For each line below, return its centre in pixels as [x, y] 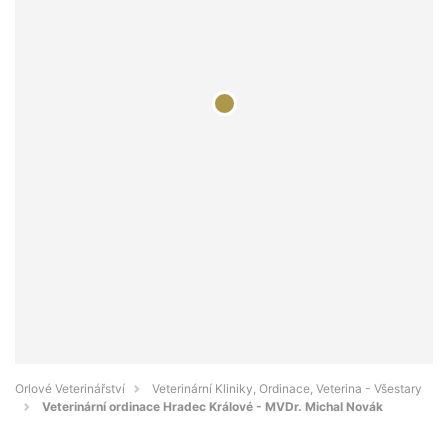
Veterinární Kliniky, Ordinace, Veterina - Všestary [287, 389]
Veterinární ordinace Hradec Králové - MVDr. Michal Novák [212, 407]
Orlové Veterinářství [70, 389]
